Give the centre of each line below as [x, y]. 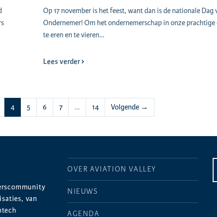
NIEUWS [83, 192]
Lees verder [62, 62]
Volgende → [130, 107]
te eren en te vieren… [74, 35]
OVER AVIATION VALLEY [112, 169]
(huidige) [27, 107]
